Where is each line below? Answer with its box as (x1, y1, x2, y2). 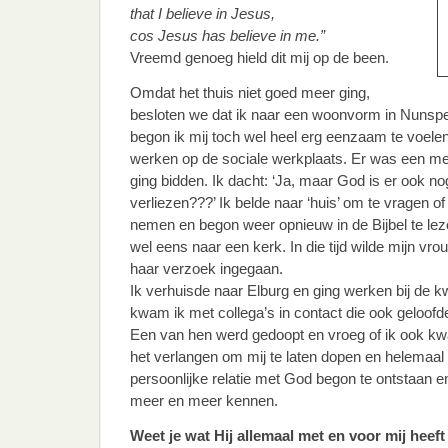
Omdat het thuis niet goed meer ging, (130, 84, 370, 101)
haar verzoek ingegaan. (130, 260, 283, 277)
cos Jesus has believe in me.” (130, 27, 325, 44)
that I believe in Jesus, (130, 5, 275, 22)
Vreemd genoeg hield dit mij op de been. (130, 49, 389, 66)
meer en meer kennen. (130, 392, 278, 409)
